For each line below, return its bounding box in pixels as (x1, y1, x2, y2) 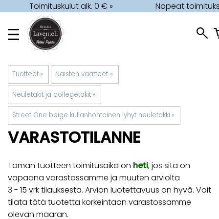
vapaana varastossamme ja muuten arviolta (8, 172, 180, 184)
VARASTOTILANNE (8, 126, 141, 148)
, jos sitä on (148, 160, 190, 172)
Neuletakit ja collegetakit (12, 90, 91, 99)
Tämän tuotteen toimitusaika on (8, 160, 133, 172)
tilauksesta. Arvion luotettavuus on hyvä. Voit (39, 184, 211, 196)
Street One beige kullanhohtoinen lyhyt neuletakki (12, 110, 170, 120)
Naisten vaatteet (55, 69, 109, 79)
